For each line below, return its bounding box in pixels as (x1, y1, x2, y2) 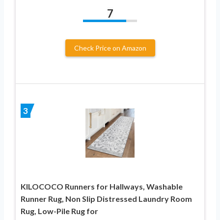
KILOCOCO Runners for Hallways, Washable (21, 182, 183, 192)
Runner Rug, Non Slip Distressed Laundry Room (21, 194, 192, 204)
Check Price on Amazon (74, 44, 146, 53)
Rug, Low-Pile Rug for (21, 206, 98, 216)
